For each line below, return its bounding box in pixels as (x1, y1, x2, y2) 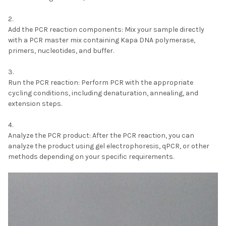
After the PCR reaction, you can (91, 131, 194, 140)
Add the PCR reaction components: (8, 25, 123, 34)
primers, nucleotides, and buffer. (8, 46, 114, 55)
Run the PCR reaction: (8, 78, 80, 87)
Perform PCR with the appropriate (80, 78, 193, 87)
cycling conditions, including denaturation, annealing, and (8, 88, 198, 97)
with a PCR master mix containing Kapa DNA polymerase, (8, 35, 195, 44)
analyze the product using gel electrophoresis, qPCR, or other (8, 141, 209, 150)
